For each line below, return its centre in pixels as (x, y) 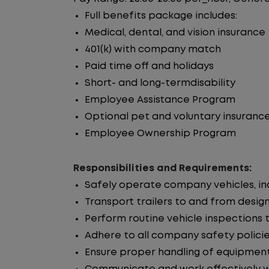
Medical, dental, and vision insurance (175, 33)
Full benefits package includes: (161, 16)
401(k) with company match (153, 50)
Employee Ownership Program (160, 134)
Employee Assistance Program (160, 100)
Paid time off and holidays (149, 66)
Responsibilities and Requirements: (162, 168)
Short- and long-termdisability (160, 83)
